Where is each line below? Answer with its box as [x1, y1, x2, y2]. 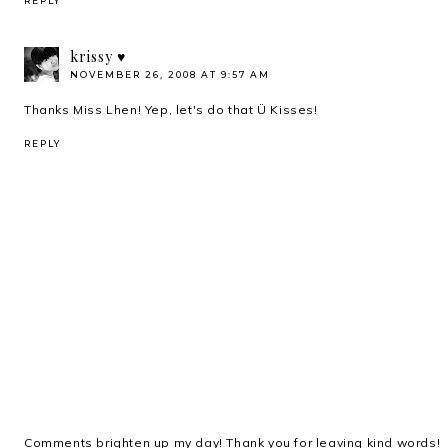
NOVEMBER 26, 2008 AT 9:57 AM [70, 68, 270, 80]
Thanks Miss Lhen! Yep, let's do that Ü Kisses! [24, 101, 318, 117]
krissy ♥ [70, 46, 126, 66]
